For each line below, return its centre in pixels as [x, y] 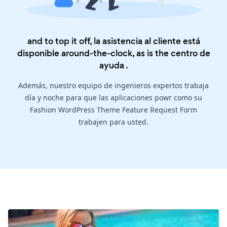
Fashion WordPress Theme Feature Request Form [113, 110]
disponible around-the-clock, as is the [94, 53]
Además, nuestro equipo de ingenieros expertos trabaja [113, 86]
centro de [190, 53]
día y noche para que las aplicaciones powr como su [113, 98]
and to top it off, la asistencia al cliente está [113, 41]
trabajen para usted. [113, 122]
